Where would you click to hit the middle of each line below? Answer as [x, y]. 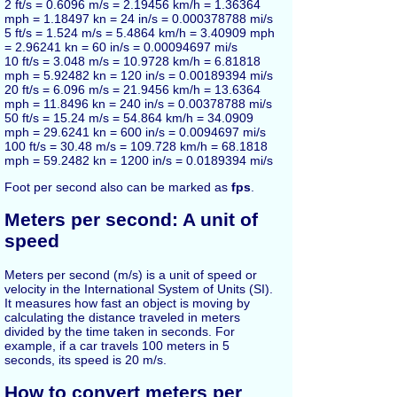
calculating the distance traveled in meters [122, 317]
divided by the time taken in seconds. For [120, 331]
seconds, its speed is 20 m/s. [86, 359]
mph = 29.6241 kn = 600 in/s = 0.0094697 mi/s [135, 132]
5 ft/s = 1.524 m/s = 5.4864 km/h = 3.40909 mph [140, 33]
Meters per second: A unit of [131, 220]
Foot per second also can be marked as [118, 187]
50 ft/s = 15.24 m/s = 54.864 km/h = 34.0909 [129, 118]
